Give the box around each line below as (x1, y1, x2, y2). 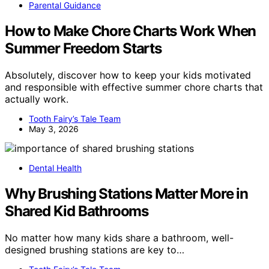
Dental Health (29, 162, 82, 173)
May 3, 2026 (29, 123, 79, 134)
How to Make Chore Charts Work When (5, 22, 256, 40)
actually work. (5, 92, 68, 105)
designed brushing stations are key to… (5, 243, 184, 256)
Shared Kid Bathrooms (5, 202, 149, 220)
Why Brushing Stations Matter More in (5, 184, 248, 202)
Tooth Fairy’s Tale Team (29, 113, 121, 124)
